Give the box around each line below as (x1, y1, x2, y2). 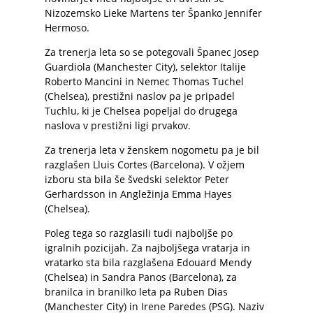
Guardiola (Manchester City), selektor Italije (45, 60, 246, 73)
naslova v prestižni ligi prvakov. (45, 119, 191, 132)
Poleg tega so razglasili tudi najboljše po (45, 226, 233, 240)
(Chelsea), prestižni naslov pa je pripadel (45, 89, 235, 103)
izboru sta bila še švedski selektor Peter (45, 173, 229, 186)
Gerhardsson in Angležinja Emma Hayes (45, 187, 232, 201)
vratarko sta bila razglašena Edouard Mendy (45, 256, 252, 269)
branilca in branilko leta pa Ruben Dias (45, 285, 228, 298)
